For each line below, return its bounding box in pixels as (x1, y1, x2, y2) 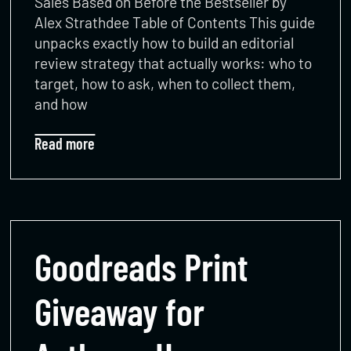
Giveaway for (34, 288, 205, 334)
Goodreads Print (34, 243, 249, 289)
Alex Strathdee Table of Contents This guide (34, 13, 316, 31)
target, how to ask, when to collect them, (34, 74, 296, 92)
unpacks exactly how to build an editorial (34, 33, 295, 52)
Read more (34, 133, 96, 153)
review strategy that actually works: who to (34, 53, 313, 72)
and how (34, 94, 89, 113)
